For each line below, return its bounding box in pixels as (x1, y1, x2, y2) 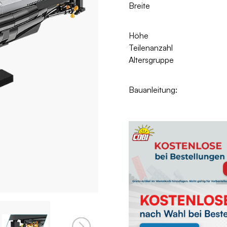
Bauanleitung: (129, 85, 177, 95)
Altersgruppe (129, 55, 174, 65)
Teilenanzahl (129, 43, 173, 53)
